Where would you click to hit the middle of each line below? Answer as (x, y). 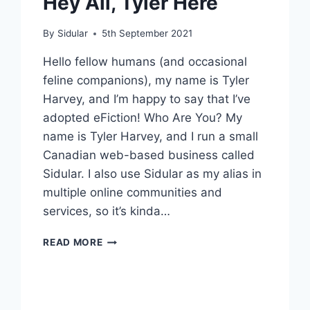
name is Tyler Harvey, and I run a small (151, 137)
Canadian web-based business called (149, 155)
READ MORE (73, 243)
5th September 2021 (147, 34)
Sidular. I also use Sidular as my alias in (153, 174)
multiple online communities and (133, 193)
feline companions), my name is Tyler (146, 81)
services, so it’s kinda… (107, 211)
